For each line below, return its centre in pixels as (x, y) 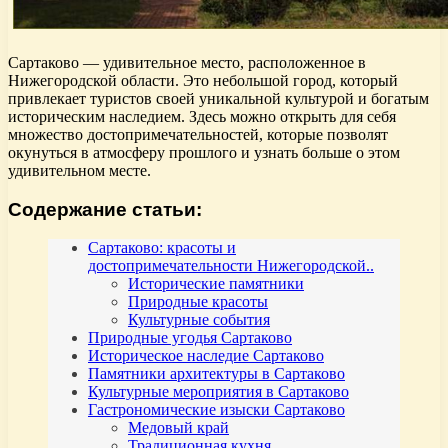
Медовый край (178, 428)
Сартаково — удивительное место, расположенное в (187, 62)
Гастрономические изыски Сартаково (216, 410)
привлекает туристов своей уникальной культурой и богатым (218, 98)
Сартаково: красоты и (162, 248)
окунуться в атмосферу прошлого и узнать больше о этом (204, 152)
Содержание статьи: (105, 209)
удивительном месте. (79, 170)
